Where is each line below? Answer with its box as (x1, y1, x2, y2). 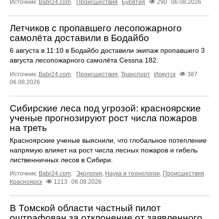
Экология (76, 170, 102, 177)
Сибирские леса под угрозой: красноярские (10, 103, 201, 114)
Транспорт (121, 71, 150, 78)
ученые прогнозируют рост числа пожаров (10, 113, 197, 124)
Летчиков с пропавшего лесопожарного (10, 23, 182, 34)
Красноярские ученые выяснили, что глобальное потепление (10, 136, 207, 145)
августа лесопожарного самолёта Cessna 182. (10, 56, 158, 65)
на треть (10, 123, 47, 133)
